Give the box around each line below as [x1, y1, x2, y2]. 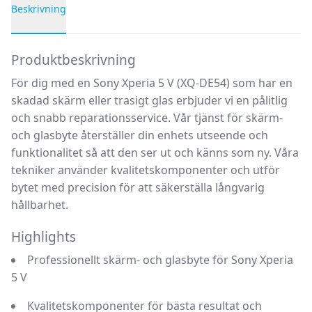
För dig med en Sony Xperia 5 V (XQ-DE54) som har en [11, 75, 292, 91]
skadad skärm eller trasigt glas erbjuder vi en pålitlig [11, 93, 288, 108]
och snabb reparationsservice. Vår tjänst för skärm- [11, 110, 283, 125]
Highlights [11, 228, 76, 246]
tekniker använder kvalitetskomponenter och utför [11, 162, 280, 178]
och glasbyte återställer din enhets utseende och [11, 127, 268, 143]
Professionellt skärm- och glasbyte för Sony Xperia [27, 252, 293, 267]
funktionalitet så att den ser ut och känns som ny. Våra [11, 145, 299, 160]
